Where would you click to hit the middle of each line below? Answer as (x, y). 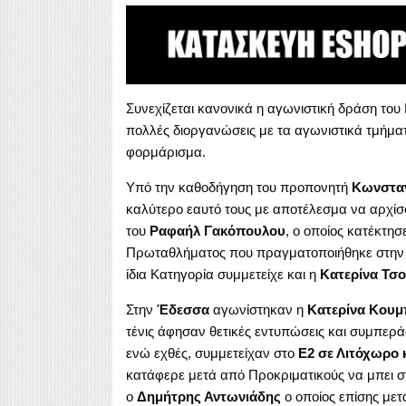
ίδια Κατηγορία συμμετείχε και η (222, 274)
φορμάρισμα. (165, 151)
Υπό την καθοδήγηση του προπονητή (238, 187)
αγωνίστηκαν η (258, 309)
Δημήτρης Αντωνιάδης (208, 396)
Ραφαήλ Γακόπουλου (217, 230)
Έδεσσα (183, 309)
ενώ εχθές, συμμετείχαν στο (212, 353)
